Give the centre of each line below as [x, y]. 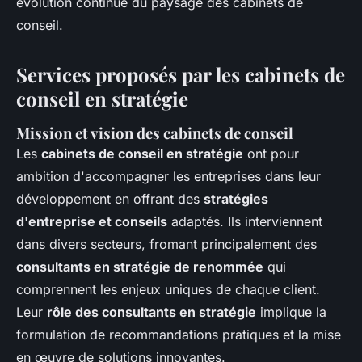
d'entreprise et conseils [92, 222]
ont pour [271, 154]
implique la [291, 312]
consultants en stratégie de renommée [140, 267]
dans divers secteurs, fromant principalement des [166, 244]
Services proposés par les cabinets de [181, 75]
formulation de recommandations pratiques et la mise [179, 335]
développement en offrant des [110, 199]
